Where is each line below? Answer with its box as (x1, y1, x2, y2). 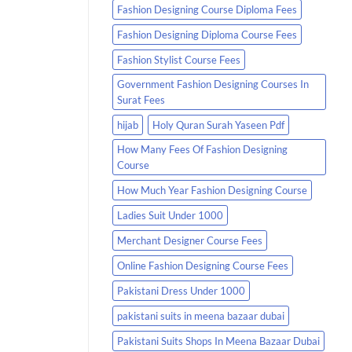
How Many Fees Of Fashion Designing (117, 142, 288, 156)
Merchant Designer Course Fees (117, 233, 262, 247)
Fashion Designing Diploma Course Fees (117, 27, 297, 41)
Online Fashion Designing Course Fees (117, 258, 288, 272)
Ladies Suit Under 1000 (117, 208, 223, 222)
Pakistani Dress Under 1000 (117, 284, 245, 297)
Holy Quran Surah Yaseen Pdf (152, 118, 284, 131)
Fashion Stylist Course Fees (117, 53, 240, 66)
